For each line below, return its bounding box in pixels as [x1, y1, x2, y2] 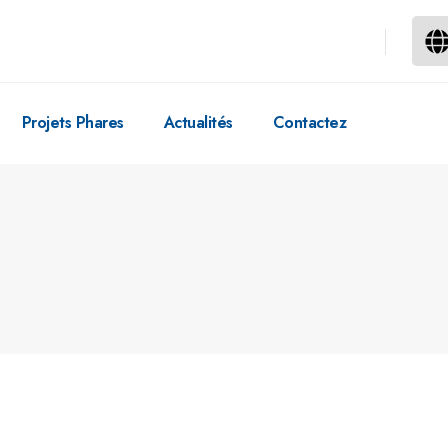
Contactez [272, 111, 346, 135]
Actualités [163, 111, 233, 135]
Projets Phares [21, 111, 124, 135]
